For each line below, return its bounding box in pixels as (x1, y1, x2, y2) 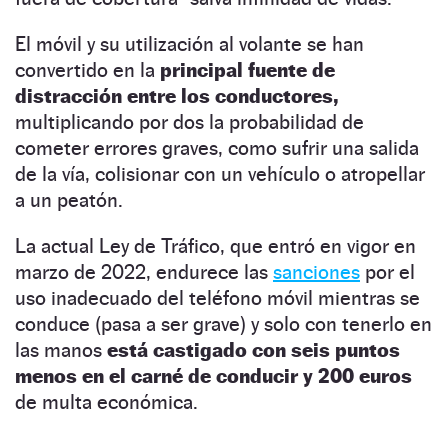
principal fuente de (160, 57, 335, 82)
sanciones (273, 259, 360, 284)
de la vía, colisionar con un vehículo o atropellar (15, 161, 425, 186)
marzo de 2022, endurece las (15, 259, 273, 284)
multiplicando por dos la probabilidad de (15, 109, 364, 134)
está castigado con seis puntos (107, 337, 400, 362)
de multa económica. (15, 389, 198, 414)
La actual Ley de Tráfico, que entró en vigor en (15, 233, 416, 258)
